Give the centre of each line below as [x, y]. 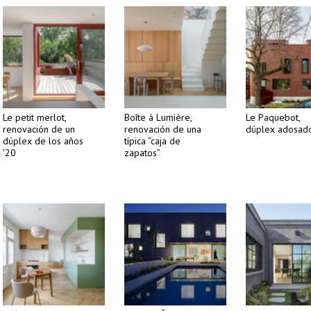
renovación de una [163, 129]
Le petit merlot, [34, 117]
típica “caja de [152, 141]
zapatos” [142, 153]
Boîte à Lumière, [158, 117]
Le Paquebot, [273, 117]
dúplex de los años [43, 141]
